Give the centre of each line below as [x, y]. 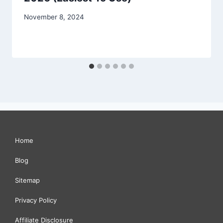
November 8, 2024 [54, 17]
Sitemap [27, 180]
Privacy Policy [36, 200]
